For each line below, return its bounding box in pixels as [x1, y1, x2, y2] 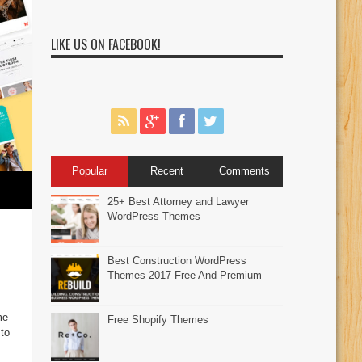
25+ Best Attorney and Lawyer [107, 195, 250, 208]
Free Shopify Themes [107, 313, 209, 326]
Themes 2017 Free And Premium [107, 268, 263, 281]
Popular [71, 164, 107, 177]
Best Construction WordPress [107, 254, 247, 267]
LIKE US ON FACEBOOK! [51, 34, 162, 54]
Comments [218, 164, 270, 177]
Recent [150, 164, 184, 177]
